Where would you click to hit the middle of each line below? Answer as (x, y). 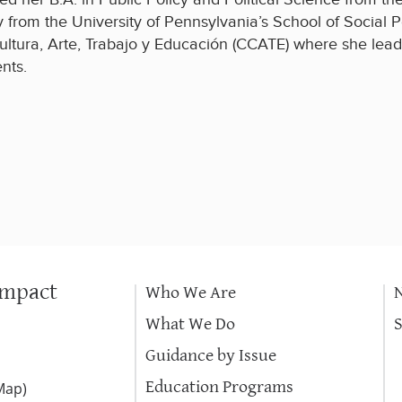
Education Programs (219, 388)
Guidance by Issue (211, 356)
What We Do (190, 325)
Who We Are (191, 293)
